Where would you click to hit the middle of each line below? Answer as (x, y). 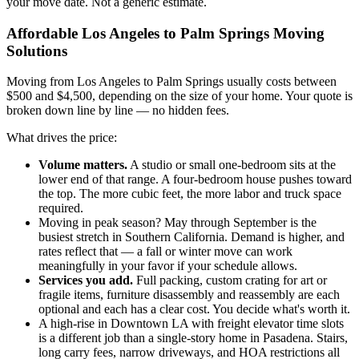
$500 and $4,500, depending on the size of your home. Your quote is (179, 96)
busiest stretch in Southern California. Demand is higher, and (192, 237)
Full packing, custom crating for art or (230, 280)
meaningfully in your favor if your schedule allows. (168, 266)
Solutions (37, 50)
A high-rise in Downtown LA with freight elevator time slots (191, 324)
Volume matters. (83, 165)
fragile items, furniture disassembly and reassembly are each (189, 295)
